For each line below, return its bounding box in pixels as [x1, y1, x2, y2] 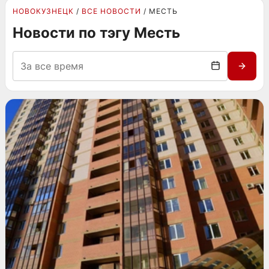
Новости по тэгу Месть [13, 24, 180, 41]
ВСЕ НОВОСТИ [82, 7, 141, 16]
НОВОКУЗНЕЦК [13, 7, 74, 16]
